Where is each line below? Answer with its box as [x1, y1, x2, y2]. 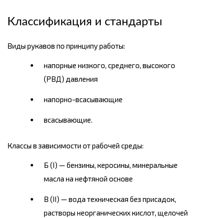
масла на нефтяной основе [44, 174, 133, 183]
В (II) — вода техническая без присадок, [44, 195, 176, 204]
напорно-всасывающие [44, 95, 123, 104]
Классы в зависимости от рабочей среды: [7, 141, 144, 150]
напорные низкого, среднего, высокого [44, 61, 175, 70]
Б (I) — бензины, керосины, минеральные [44, 161, 178, 170]
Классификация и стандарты [7, 16, 162, 28]
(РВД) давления [44, 74, 98, 84]
